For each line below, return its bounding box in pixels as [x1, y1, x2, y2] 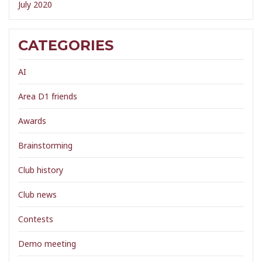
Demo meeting [18, 238, 76, 249]
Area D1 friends [18, 91, 77, 102]
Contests [18, 213, 53, 225]
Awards [18, 115, 46, 126]
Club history [18, 164, 63, 175]
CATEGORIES [18, 37, 113, 54]
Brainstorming [18, 140, 73, 151]
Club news [18, 189, 57, 200]
